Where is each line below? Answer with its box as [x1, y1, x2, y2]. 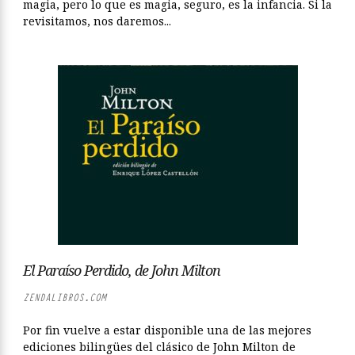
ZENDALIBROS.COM [23, 291, 106, 304]
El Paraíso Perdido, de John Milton [23, 261, 220, 280]
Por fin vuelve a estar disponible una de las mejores [23, 323, 311, 338]
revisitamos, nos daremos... [23, 13, 171, 29]
